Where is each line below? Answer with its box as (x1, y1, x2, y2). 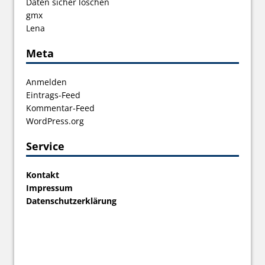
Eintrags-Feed (26, 89, 80, 101)
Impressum (26, 182, 73, 193)
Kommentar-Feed (26, 102, 95, 114)
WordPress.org (26, 115, 84, 127)
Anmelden (26, 76, 67, 88)
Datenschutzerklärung (26, 195, 117, 206)
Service (26, 138, 64, 153)
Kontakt (26, 169, 59, 180)
